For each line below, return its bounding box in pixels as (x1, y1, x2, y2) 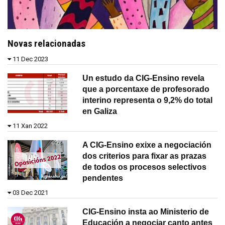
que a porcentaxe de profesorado (82, 84, 210, 93)
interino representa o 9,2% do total (82, 95, 213, 104)
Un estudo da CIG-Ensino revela (82, 73, 205, 82)
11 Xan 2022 (13, 122, 48, 130)
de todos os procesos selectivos (82, 162, 207, 171)
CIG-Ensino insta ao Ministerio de (82, 207, 209, 216)
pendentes (82, 173, 124, 182)
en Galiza (82, 106, 118, 116)
